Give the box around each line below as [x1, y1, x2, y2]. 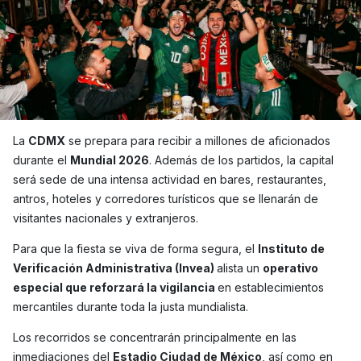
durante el [13, 153, 70, 167]
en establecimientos [218, 280, 324, 294]
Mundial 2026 [70, 153, 149, 167]
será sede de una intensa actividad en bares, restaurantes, [13, 172, 326, 186]
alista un [217, 261, 263, 275]
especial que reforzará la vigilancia [13, 280, 218, 294]
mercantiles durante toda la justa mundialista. [13, 300, 248, 313]
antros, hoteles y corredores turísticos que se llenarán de [13, 192, 318, 205]
